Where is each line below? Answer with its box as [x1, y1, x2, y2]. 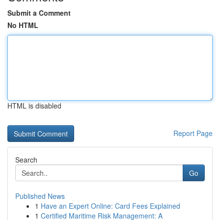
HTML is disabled [7, 101, 61, 110]
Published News [15, 191, 65, 201]
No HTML [7, 20, 38, 30]
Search [15, 155, 37, 165]
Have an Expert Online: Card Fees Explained [41, 201, 180, 211]
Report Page [173, 128, 213, 138]
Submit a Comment [7, 8, 71, 18]
